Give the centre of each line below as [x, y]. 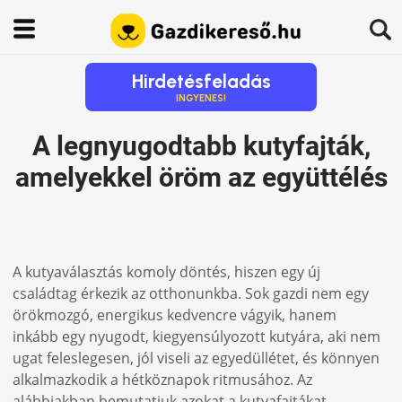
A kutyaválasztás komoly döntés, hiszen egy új [167, 272]
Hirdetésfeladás [201, 81]
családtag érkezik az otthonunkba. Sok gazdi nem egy [191, 294]
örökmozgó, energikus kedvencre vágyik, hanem [175, 315]
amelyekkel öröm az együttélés [201, 177]
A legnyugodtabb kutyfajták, [201, 146]
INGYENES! [201, 98]
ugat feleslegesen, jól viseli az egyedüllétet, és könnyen [197, 358]
